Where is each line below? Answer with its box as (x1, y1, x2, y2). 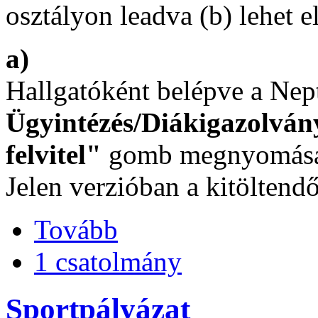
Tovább (34, 214, 118, 245)
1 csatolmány (34, 246, 182, 277)
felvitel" (6, 138, 102, 170)
